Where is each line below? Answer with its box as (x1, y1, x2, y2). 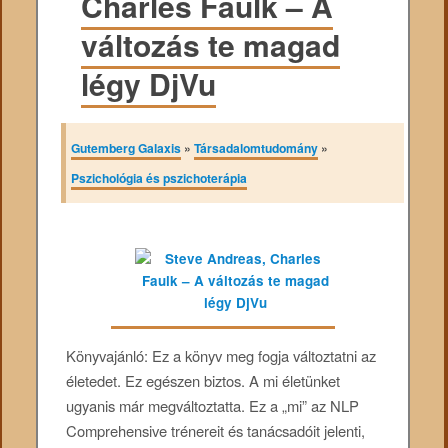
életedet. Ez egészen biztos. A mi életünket (66, 370, 341, 392)
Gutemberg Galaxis (71, 139, 182, 158)
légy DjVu (81, 62, 217, 106)
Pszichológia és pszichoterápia (71, 169, 248, 188)
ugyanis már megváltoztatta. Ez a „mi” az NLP (66, 395, 360, 417)
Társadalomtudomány (194, 139, 319, 158)
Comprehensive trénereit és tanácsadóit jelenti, (66, 420, 366, 442)
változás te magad (81, 23, 341, 67)
